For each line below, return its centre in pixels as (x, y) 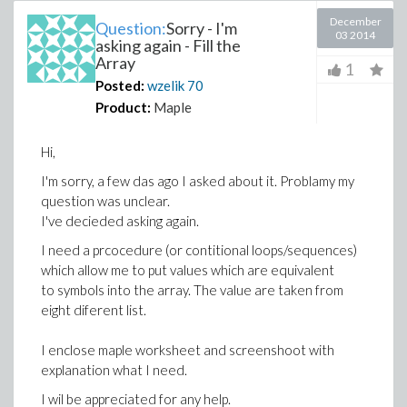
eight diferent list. (95, 310)
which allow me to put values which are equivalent (188, 270)
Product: (123, 107)
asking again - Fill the (168, 45)
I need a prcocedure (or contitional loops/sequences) (199, 250)
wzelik (166, 85)
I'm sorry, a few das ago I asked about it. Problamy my (198, 181)
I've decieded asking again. (120, 221)
